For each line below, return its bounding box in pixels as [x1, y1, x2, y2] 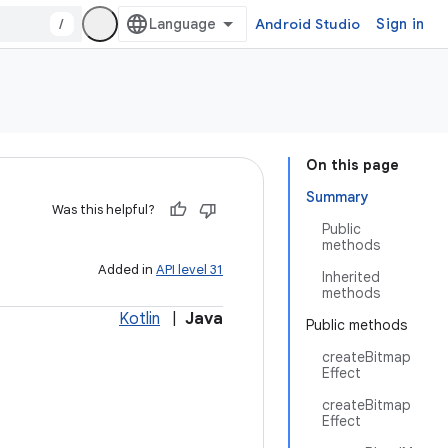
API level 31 [156, 261, 223, 278]
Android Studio [254, 15, 361, 33]
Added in [98, 261, 156, 278]
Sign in [376, 15, 424, 33]
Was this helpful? [52, 201, 155, 218]
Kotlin [119, 309, 160, 329]
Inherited [322, 268, 380, 286]
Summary [306, 188, 369, 206]
